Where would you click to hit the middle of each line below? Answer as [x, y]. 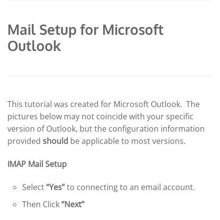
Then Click [42, 204]
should [55, 141]
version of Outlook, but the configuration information [106, 129]
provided [25, 141]
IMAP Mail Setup [37, 164]
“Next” [73, 204]
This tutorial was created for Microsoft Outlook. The [104, 104]
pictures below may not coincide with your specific [100, 116]
